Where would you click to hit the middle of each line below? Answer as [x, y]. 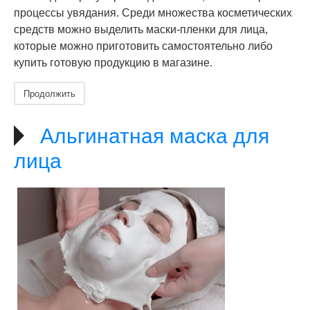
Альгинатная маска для [155, 136]
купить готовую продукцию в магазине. [113, 63]
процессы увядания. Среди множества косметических [153, 13]
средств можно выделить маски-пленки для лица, [141, 29]
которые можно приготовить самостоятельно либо [143, 46]
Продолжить [49, 93]
